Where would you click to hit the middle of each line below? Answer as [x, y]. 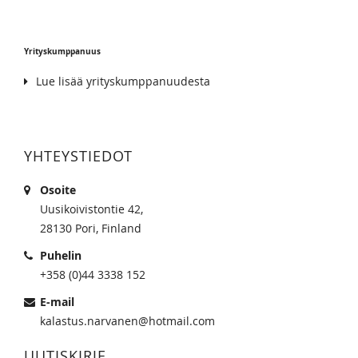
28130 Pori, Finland [91, 229]
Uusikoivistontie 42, [91, 209]
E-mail [57, 302]
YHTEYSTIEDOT [78, 156]
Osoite [58, 190]
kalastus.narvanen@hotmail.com [127, 321]
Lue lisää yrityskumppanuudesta [123, 82]
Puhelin [61, 256]
